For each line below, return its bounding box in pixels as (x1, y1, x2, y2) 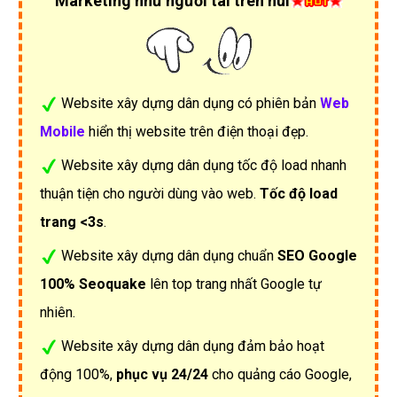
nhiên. (40, 303, 75, 321)
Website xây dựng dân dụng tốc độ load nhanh (61, 156, 346, 174)
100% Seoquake (40, 275, 146, 292)
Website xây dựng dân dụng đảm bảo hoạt (61, 337, 324, 354)
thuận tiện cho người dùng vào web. (40, 184, 260, 202)
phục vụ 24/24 (116, 365, 208, 383)
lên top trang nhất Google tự (146, 275, 322, 292)
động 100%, (40, 365, 116, 383)
